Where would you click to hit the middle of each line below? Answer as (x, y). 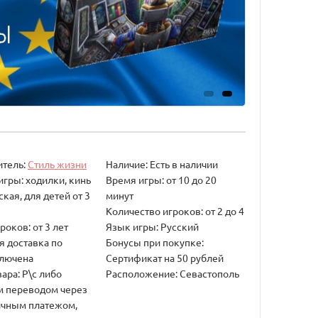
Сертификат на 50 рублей (164, 258)
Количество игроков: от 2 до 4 (175, 211)
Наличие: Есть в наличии (161, 164)
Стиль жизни (57, 164)
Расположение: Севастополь (172, 274)
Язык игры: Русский (152, 227)
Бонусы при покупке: (154, 242)
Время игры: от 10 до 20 (161, 180)
